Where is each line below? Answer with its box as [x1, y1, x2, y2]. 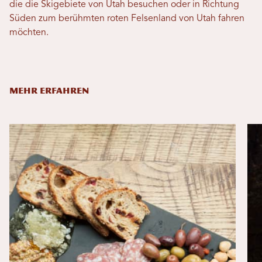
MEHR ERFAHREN [9, 85, 89, 96]
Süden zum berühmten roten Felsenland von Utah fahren [9, 13, 244, 23]
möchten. [9, 27, 49, 37]
